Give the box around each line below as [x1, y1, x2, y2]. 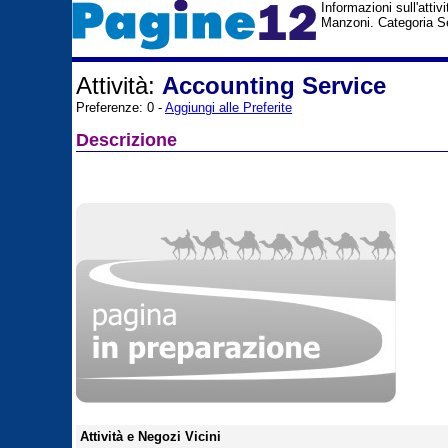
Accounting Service [162, 72, 386, 99]
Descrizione [76, 130, 177, 150]
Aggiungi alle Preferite [165, 100, 292, 115]
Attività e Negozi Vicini [80, 429, 221, 444]
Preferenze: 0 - [76, 100, 165, 115]
